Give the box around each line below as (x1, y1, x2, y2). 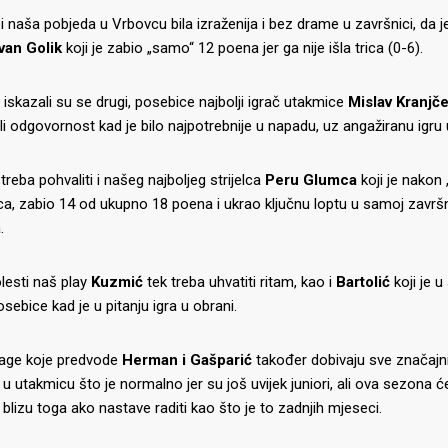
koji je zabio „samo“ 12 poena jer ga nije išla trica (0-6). (62, 38, 423, 57)
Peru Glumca (261, 170, 357, 189)
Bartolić (336, 272, 390, 291)
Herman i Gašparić (122, 350, 252, 369)
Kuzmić (91, 272, 143, 291)
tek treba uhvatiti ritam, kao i (143, 272, 336, 291)
